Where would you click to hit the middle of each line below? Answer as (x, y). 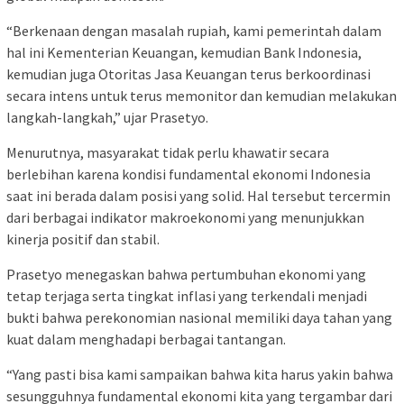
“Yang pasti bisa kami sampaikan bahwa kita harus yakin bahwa (200, 374)
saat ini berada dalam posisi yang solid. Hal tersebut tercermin (198, 195)
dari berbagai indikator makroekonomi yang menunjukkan (185, 217)
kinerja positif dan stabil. (83, 239)
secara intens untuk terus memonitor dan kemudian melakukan (202, 95)
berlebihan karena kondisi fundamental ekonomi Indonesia (188, 174)
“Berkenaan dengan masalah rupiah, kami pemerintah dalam (194, 30)
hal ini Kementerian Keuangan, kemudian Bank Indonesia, (184, 52)
